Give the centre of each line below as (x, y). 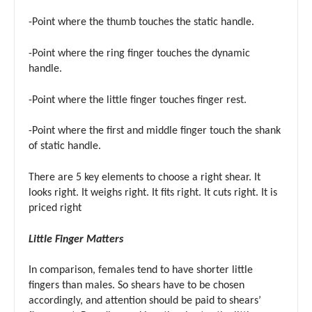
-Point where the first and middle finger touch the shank (155, 131)
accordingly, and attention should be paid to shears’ (145, 301)
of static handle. (65, 147)
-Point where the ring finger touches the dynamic (139, 54)
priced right (55, 208)
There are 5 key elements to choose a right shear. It (145, 177)
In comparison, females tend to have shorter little (141, 271)
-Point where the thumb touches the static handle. (141, 23)
